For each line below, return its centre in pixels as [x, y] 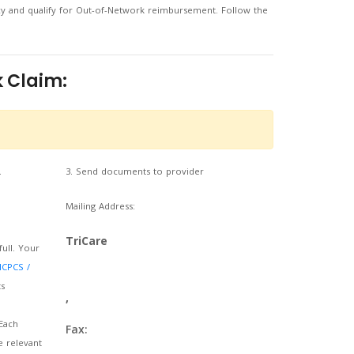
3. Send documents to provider [135, 171]
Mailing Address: [101, 206]
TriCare [87, 241]
